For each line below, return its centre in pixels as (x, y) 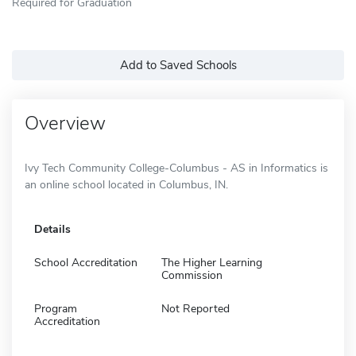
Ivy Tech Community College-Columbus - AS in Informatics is (176, 168)
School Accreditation (86, 262)
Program (56, 308)
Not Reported (195, 308)
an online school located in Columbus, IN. (126, 184)
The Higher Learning (212, 262)
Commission (192, 275)
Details (52, 229)
